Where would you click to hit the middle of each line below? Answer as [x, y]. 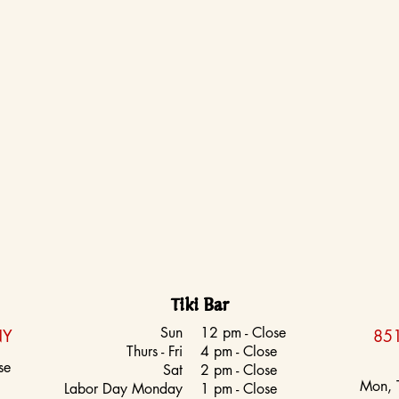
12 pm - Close [243, 333]
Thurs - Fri [155, 352]
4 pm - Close [239, 352]
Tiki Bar [199, 305]
